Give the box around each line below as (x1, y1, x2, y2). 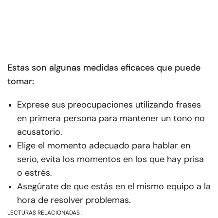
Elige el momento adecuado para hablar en (17, 140, 190, 152)
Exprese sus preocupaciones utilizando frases (17, 99, 201, 111)
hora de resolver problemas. (17, 194, 131, 206)
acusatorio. (17, 126, 62, 138)
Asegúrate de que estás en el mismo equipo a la (17, 181, 211, 193)
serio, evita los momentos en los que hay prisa (17, 153, 204, 165)
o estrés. (17, 167, 52, 179)
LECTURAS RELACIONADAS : (7, 209, 84, 217)
